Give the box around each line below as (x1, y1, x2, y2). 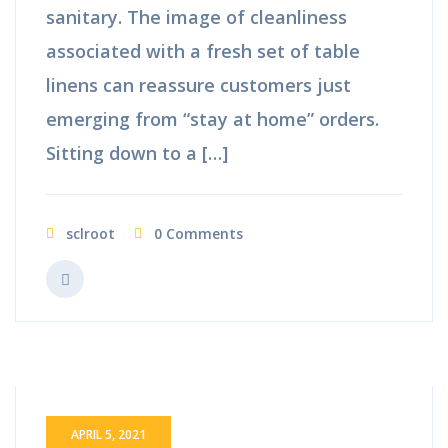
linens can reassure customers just (46, 72, 351, 97)
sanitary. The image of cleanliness (46, 4, 347, 29)
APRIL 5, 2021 (71, 425, 146, 443)
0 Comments (154, 223, 243, 243)
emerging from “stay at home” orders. (46, 106, 384, 131)
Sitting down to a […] (46, 140, 228, 165)
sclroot (66, 223, 115, 243)
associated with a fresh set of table (46, 38, 360, 63)
